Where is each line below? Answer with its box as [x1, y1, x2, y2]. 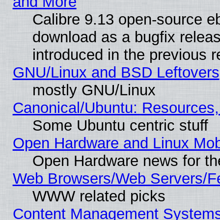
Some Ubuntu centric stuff [32, 117, 208, 135]
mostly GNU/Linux [32, 82, 156, 99]
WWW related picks [32, 188, 165, 205]
